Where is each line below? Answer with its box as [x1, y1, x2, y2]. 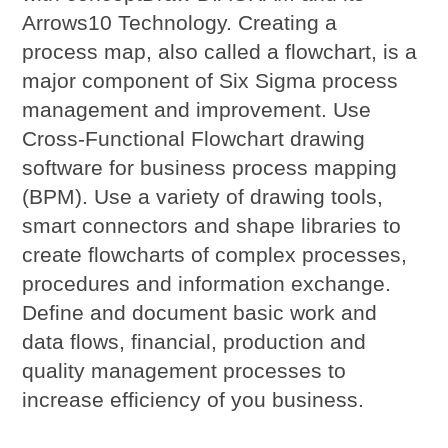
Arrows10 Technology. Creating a [22, 10, 338, 34]
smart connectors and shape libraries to [22, 213, 402, 237]
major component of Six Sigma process [22, 68, 399, 92]
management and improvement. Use [22, 97, 372, 121]
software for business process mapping [22, 155, 398, 179]
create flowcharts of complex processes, [22, 242, 408, 266]
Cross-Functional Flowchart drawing [22, 126, 366, 150]
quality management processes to [22, 358, 347, 382]
